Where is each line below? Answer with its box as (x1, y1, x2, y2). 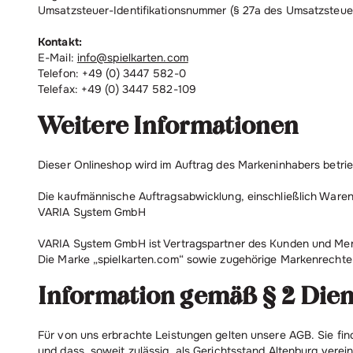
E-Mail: (38, 50, 77, 65)
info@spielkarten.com (76, 50, 188, 65)
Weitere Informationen (38, 113, 299, 140)
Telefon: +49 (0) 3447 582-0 (38, 66, 186, 80)
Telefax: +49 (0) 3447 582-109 (38, 82, 196, 96)
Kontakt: (38, 35, 82, 49)
